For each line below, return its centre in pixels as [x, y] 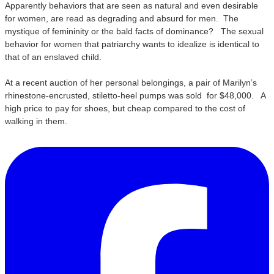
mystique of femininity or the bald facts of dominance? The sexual [134, 31]
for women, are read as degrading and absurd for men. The [122, 18]
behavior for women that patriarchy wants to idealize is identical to [132, 44]
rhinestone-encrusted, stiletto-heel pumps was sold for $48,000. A [135, 95]
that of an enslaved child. [54, 57]
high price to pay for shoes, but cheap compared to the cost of [125, 108]
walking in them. [36, 121]
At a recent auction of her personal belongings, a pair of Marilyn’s [131, 83]
